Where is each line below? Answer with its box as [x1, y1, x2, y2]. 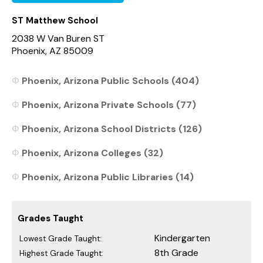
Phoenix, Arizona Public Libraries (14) [22, 170, 194, 183]
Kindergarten [154, 231, 210, 244]
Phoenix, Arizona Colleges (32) [22, 146, 163, 159]
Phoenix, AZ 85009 [12, 44, 93, 57]
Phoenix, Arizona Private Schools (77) [22, 98, 196, 111]
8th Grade [154, 246, 198, 259]
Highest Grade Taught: [19, 248, 103, 258]
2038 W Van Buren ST [12, 32, 104, 45]
